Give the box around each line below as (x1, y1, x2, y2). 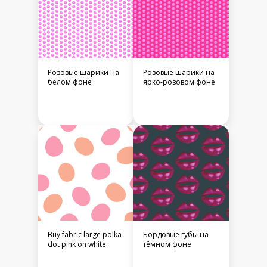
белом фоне (48, 77, 92, 88)
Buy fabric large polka (48, 229, 122, 240)
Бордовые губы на (143, 229, 209, 240)
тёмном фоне (143, 239, 191, 250)
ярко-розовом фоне (143, 77, 215, 88)
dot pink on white (48, 239, 106, 250)
